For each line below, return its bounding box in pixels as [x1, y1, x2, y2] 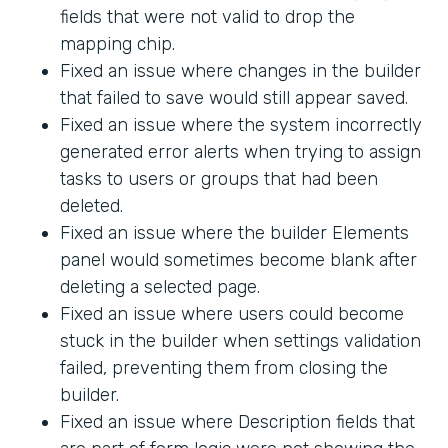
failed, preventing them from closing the [60, 357, 388, 380]
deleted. [60, 195, 123, 218]
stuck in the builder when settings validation [60, 330, 421, 353]
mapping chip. [60, 33, 175, 56]
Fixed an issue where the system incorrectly [60, 114, 422, 137]
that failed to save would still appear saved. [60, 87, 408, 110]
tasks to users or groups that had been [60, 168, 378, 191]
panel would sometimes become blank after [60, 249, 417, 272]
